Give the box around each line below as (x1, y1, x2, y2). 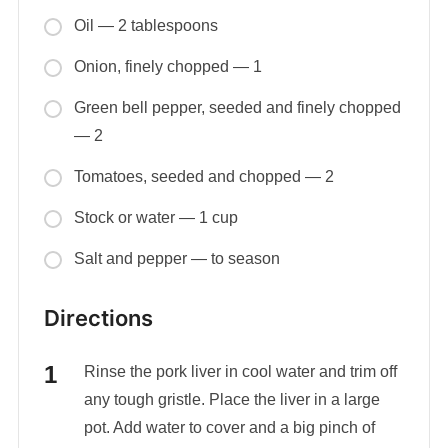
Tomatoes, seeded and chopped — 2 (73, 168, 334, 186)
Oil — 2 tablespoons (73, 17, 218, 35)
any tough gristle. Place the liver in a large (83, 391, 380, 409)
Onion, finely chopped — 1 (73, 58, 262, 76)
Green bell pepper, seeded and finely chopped (73, 99, 401, 117)
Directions (43, 305, 153, 332)
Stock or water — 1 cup (73, 209, 238, 227)
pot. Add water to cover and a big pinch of (83, 419, 375, 437)
